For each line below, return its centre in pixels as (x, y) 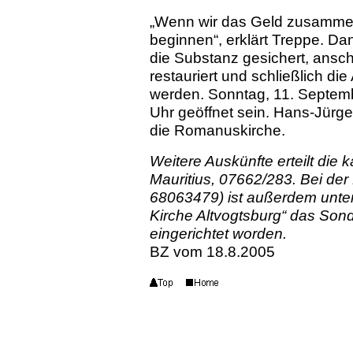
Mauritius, (184, 179)
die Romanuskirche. (217, 130)
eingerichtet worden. (218, 233)
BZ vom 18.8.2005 (212, 251)
